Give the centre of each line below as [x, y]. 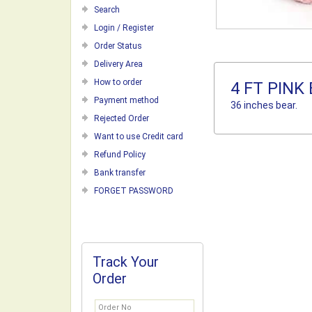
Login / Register [124, 28]
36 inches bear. [264, 106]
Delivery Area [118, 64]
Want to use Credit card [139, 136]
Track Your [126, 262]
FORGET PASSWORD [134, 191]
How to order [118, 82]
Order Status [118, 46]
